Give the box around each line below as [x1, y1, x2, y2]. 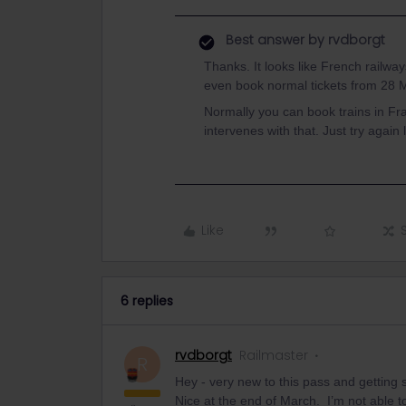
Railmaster [239, 346, 308, 364]
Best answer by [226, 31, 324, 49]
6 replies [121, 292, 173, 310]
